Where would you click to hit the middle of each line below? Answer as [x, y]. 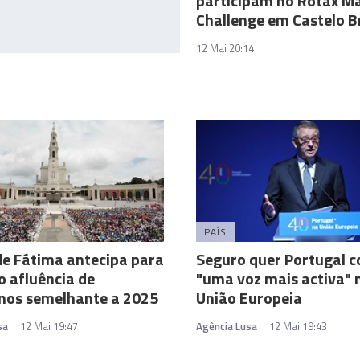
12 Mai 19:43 [298, 327]
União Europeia [249, 298]
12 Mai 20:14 [225, 49]
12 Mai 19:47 [49, 327]
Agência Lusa [227, 327]
